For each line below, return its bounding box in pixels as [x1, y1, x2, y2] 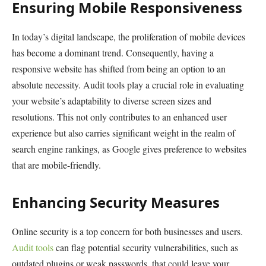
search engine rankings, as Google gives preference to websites [12, 142, 246, 156]
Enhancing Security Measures [12, 192, 220, 213]
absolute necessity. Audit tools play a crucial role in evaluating [12, 78, 244, 91]
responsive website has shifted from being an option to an [12, 62, 226, 75]
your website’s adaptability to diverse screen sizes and [12, 94, 211, 107]
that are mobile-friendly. [12, 159, 101, 172]
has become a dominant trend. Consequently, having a [12, 46, 214, 59]
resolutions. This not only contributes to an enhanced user [12, 110, 227, 123]
